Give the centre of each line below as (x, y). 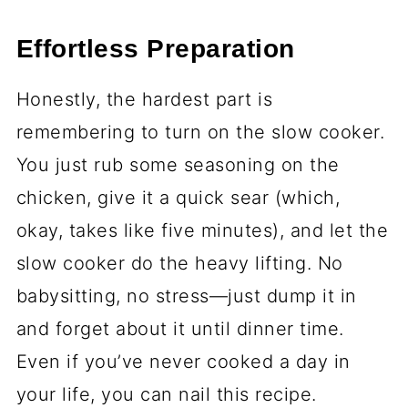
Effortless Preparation (155, 49)
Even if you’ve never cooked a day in (183, 362)
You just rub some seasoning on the (178, 165)
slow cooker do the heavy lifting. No (179, 264)
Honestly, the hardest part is (144, 100)
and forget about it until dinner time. (180, 329)
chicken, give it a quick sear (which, (178, 198)
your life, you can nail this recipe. (166, 395)
